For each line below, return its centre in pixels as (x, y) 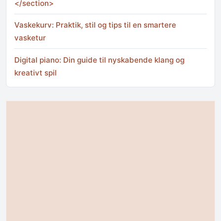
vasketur (30, 38)
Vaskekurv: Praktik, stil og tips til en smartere (95, 25)
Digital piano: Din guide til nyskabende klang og (99, 60)
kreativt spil (36, 73)
